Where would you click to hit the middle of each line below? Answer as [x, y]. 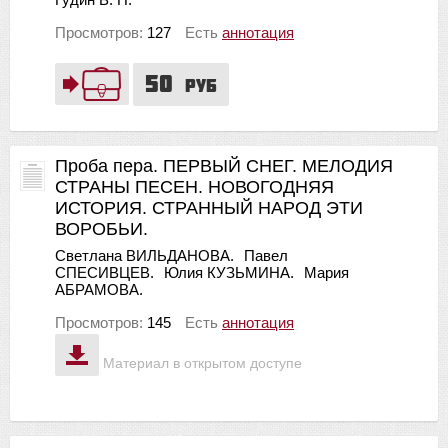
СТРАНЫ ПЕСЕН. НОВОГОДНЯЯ [194, 186]
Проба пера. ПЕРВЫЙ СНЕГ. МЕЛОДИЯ [224, 165]
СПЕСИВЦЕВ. [104, 272]
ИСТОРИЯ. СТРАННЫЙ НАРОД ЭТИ [209, 207]
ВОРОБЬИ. [101, 228]
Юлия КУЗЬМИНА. [229, 272]
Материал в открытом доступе [202, 363]
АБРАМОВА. [99, 289]
